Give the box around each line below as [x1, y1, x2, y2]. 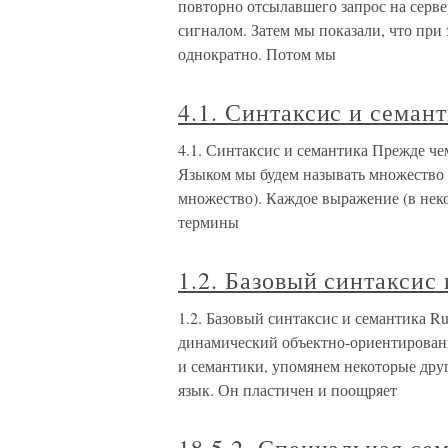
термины [178, 211, 239, 232]
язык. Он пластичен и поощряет [178, 379, 397, 400]
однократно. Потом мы [178, 43, 336, 64]
